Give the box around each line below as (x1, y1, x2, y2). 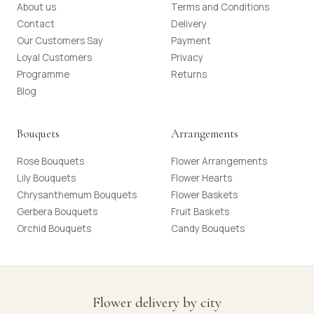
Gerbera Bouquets (17, 205, 97, 218)
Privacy (171, 51, 203, 64)
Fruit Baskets (171, 205, 229, 218)
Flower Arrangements (171, 155, 267, 168)
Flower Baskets (171, 189, 238, 201)
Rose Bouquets (17, 155, 84, 168)
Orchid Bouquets (17, 222, 91, 235)
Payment (171, 34, 211, 47)
